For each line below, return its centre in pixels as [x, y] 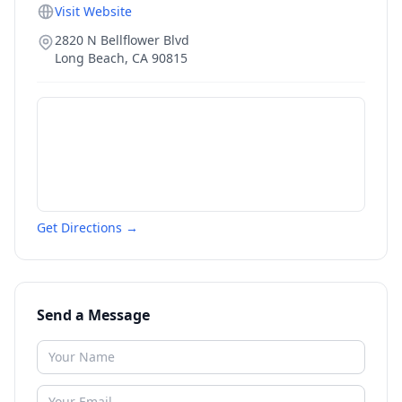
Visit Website [93, 11]
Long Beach [90, 58]
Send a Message [93, 315]
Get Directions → [87, 227]
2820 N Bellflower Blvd [122, 40]
